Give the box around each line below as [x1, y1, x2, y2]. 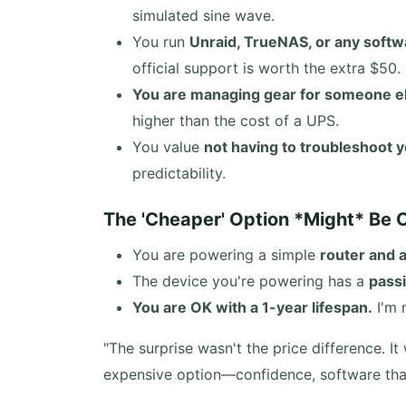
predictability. [132, 164, 226, 182]
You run [132, 33, 189, 51]
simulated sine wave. [132, 6, 275, 24]
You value [132, 138, 204, 156]
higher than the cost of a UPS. [132, 111, 339, 130]
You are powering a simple [132, 246, 320, 264]
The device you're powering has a [132, 272, 369, 290]
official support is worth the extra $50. [132, 59, 401, 77]
